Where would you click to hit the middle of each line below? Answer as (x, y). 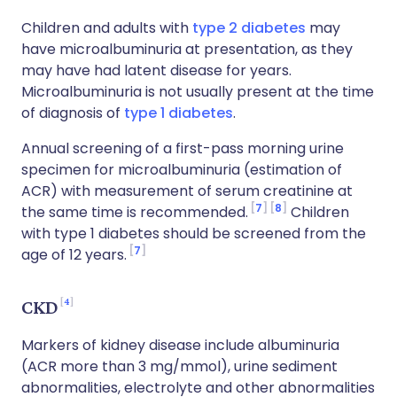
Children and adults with (107, 28)
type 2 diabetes (249, 28)
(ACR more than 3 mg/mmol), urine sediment (179, 366)
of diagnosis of (71, 113)
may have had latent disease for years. (156, 70)
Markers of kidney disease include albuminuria (180, 345)
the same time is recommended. (135, 212)
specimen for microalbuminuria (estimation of (182, 170)
